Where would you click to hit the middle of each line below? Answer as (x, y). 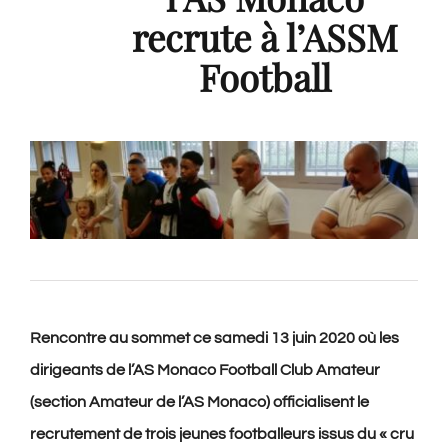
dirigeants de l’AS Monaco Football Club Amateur (205, 370)
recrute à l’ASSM (265, 37)
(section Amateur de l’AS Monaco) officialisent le (199, 402)
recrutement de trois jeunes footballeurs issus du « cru (222, 434)
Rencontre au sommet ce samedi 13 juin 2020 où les (214, 338)
